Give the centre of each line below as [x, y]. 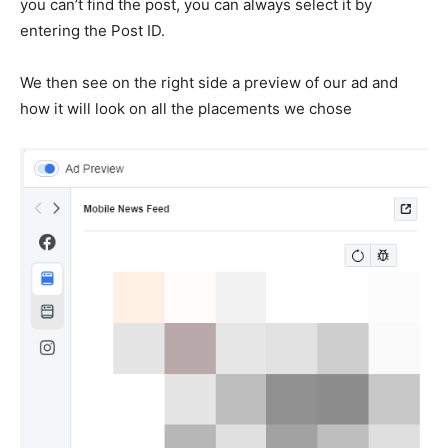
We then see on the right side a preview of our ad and [209, 82]
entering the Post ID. [92, 30]
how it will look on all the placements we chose [186, 108]
